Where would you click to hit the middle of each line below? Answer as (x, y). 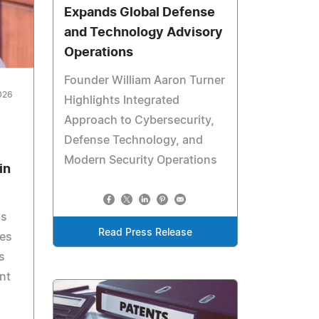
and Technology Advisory (144, 33)
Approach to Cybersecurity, (140, 120)
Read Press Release (146, 233)
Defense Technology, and (134, 140)
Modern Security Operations (141, 160)
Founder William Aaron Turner (145, 80)
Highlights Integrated (122, 100)
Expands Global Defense (140, 13)
